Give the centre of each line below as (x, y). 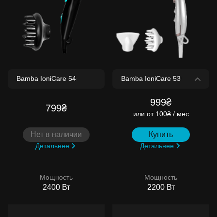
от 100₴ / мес (168, 114)
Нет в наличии (56, 135)
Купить (161, 135)
